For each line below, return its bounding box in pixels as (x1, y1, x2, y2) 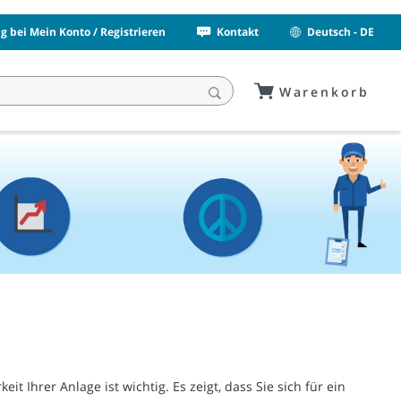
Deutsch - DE (307, 24, 374, 39)
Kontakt (217, 24, 260, 39)
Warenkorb (278, 82, 370, 100)
